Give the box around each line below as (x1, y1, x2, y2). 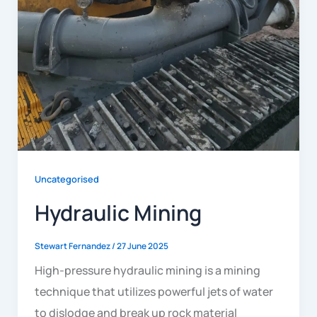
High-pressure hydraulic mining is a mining (34, 263, 260, 279)
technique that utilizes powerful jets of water (34, 284, 273, 300)
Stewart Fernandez (34, 239, 112, 252)
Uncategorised (34, 172, 99, 185)
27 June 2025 (116, 239, 168, 252)
